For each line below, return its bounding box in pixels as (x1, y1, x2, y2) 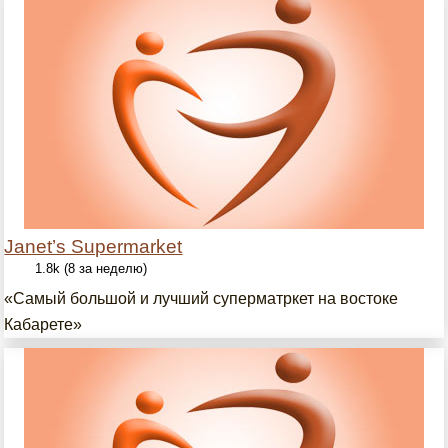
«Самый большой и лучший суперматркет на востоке (4, 290, 399, 307)
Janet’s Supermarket (4, 236, 183, 257)
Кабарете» (4, 316, 83, 333)
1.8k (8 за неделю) (35, 261, 148, 276)
